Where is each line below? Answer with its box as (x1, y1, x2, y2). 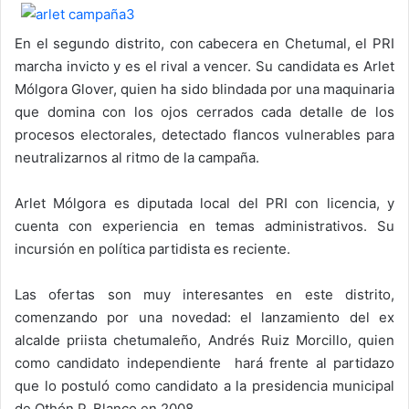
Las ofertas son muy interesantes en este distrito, (15, 285, 394, 303)
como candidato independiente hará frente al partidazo (15, 353, 394, 372)
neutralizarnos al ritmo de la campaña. (15, 148, 259, 166)
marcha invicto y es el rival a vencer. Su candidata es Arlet (15, 57, 394, 75)
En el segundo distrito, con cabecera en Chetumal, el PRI (15, 34, 394, 52)
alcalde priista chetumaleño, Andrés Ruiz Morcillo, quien (15, 330, 394, 349)
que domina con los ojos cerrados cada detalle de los (15, 102, 394, 121)
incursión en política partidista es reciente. (15, 239, 290, 257)
